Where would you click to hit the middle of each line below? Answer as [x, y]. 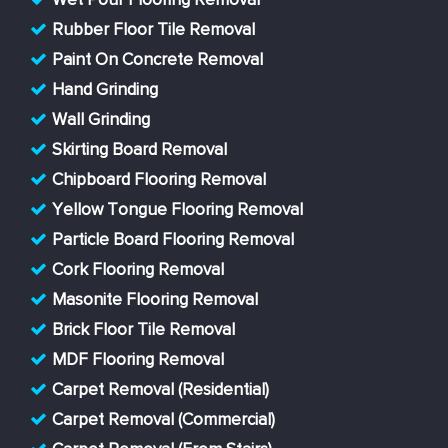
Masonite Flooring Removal [155, 301]
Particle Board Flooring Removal [173, 241]
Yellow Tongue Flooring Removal [177, 211]
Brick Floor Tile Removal [143, 331]
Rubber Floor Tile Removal [153, 31]
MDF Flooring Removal [138, 361]
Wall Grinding [101, 121]
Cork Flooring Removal [138, 271]
